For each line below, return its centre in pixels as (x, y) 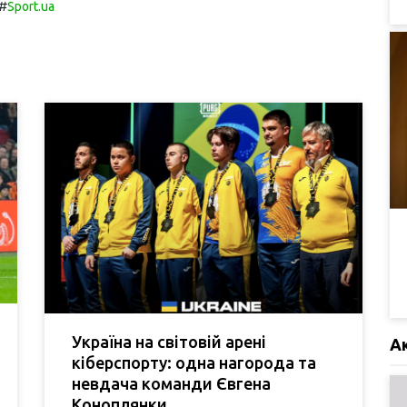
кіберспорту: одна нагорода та (194, 362)
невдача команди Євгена (171, 383)
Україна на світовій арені (169, 341)
